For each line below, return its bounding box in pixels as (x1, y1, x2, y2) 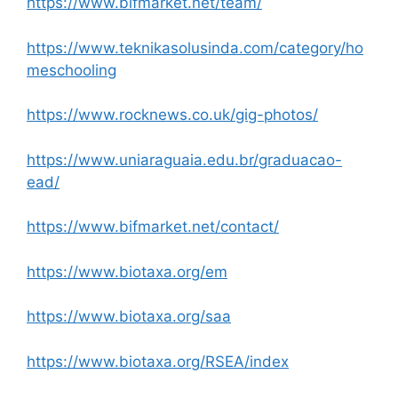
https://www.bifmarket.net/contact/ (27, 218, 279, 236)
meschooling (27, 60, 116, 79)
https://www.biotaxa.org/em (27, 262, 227, 281)
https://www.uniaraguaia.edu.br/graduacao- (27, 150, 342, 169)
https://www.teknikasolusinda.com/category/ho (27, 38, 363, 57)
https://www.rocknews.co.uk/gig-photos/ (27, 106, 318, 124)
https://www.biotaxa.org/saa (27, 307, 231, 326)
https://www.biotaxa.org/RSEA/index (27, 352, 289, 370)
